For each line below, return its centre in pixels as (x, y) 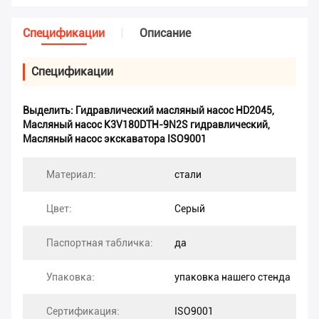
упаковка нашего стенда (232, 277)
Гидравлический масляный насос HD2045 (174, 111)
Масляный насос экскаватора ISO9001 (115, 139)
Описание (165, 33)
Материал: (71, 175)
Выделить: (49, 111)
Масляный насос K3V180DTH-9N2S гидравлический (145, 125)
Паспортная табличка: (100, 243)
